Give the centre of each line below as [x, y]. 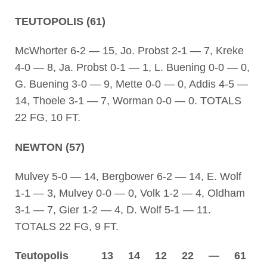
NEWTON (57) [49, 147]
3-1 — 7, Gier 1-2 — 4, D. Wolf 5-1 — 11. [113, 209]
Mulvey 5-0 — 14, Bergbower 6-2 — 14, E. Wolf [128, 176]
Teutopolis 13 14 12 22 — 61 [130, 256]
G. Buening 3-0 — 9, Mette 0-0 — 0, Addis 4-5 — [131, 84]
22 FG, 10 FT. [47, 118]
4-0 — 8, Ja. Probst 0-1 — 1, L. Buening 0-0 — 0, [132, 68]
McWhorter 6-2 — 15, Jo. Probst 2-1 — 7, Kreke [129, 51]
